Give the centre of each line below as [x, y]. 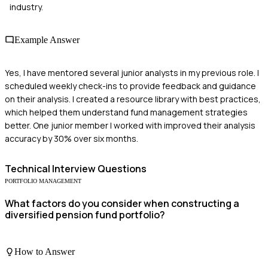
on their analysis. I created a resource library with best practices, [133, 99]
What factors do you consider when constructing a [122, 204]
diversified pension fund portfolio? [85, 215]
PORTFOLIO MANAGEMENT [43, 181]
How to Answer [45, 252]
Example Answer [47, 39]
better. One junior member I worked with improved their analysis [130, 126]
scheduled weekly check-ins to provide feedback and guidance [130, 86]
